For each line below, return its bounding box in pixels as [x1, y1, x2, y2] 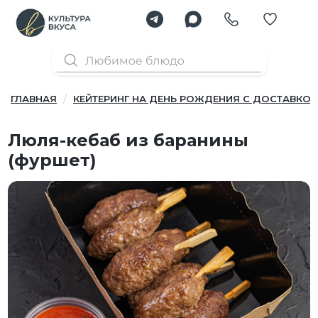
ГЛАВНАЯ [11, 93, 57, 105]
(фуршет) [8, 150, 97, 171]
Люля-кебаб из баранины [8, 130, 249, 151]
